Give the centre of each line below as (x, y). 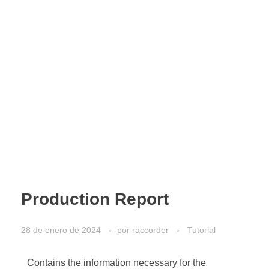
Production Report (95, 199)
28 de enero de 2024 (61, 230)
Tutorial (201, 230)
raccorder (152, 230)
